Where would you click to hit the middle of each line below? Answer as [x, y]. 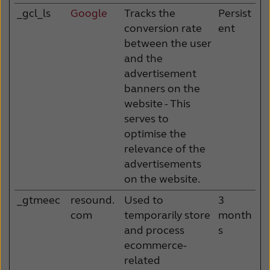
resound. [93, 200]
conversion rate [163, 28]
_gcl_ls [34, 13]
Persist [235, 13]
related [142, 260]
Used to [144, 200]
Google [89, 13]
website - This [157, 103]
